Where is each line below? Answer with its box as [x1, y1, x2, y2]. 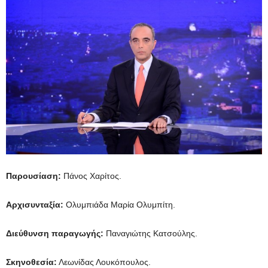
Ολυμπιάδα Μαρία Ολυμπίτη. [63, 199, 175, 209]
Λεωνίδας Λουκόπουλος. [57, 257, 151, 267]
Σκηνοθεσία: [6, 257, 57, 267]
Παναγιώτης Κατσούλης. [103, 228, 197, 238]
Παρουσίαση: [6, 170, 61, 181]
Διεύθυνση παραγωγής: [6, 228, 103, 238]
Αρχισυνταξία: [6, 199, 63, 209]
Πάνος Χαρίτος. [61, 170, 121, 181]
